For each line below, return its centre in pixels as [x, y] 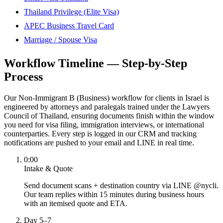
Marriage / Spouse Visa [60, 40]
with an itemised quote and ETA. [76, 204]
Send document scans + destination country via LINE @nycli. [121, 186]
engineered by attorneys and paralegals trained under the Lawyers [107, 107]
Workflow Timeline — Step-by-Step [96, 63]
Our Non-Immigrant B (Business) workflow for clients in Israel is [107, 98]
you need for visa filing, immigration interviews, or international [104, 125]
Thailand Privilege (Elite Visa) [71, 12]
